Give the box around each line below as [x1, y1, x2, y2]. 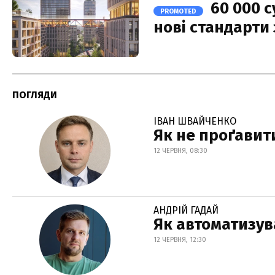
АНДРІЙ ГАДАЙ [153, 204, 219, 216]
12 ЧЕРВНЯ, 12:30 [153, 235, 206, 244]
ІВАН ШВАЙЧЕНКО [153, 115, 236, 128]
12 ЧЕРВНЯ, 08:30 [153, 147, 207, 155]
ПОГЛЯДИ [12, 89, 57, 101]
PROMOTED [160, 7, 196, 16]
